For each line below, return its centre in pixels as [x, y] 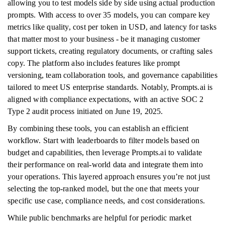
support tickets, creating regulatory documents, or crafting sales [110, 51]
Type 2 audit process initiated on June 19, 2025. [85, 111]
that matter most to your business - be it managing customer [104, 39]
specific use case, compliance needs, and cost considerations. [106, 201]
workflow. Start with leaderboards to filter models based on [104, 140]
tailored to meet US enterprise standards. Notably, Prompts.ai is [110, 87]
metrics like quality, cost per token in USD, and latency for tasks [112, 27]
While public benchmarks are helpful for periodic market [99, 218]
